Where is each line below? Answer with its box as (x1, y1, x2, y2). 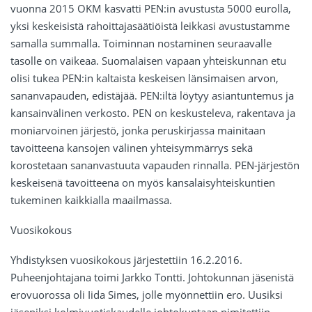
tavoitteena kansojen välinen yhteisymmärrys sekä (10, 141, 253, 155)
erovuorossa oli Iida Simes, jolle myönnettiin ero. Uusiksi (10, 288, 283, 302)
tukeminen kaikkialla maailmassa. (10, 193, 172, 208)
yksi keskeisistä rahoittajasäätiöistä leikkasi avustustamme (10, 19, 290, 33)
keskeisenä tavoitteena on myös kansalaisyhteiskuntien (10, 175, 275, 190)
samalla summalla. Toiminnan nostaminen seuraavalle (10, 36, 272, 51)
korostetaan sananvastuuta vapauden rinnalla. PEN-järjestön (10, 158, 299, 173)
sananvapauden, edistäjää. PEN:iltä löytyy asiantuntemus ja (10, 88, 294, 103)
